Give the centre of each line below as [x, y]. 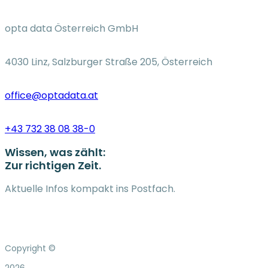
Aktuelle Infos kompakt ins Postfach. [90, 189]
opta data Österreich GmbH [71, 29]
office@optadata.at [51, 96]
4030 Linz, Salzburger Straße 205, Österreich [109, 62]
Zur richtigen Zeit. [53, 166]
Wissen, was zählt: [55, 153]
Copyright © [30, 249]
